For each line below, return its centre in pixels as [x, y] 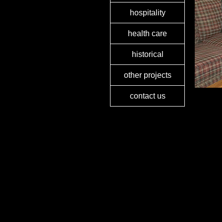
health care [147, 33]
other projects [147, 75]
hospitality [147, 13]
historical [147, 54]
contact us [147, 96]
